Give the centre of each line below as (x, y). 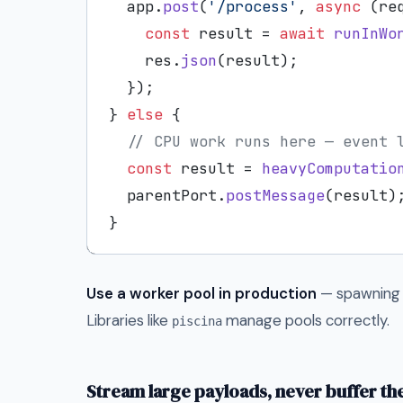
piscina (197, 321)
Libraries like (129, 320)
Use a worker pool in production (201, 293)
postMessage (275, 195)
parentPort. (167, 195)
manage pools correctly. (306, 320)
